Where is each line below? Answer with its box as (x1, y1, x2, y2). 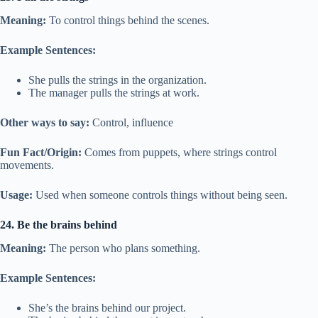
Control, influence (89, 116, 173, 129)
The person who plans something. (46, 241, 200, 254)
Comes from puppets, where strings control (82, 146, 277, 159)
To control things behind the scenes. (46, 14, 209, 27)
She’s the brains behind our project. (28, 301, 186, 314)
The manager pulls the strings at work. (28, 87, 199, 99)
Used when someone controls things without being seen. (33, 189, 287, 202)
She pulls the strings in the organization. (28, 74, 207, 87)
